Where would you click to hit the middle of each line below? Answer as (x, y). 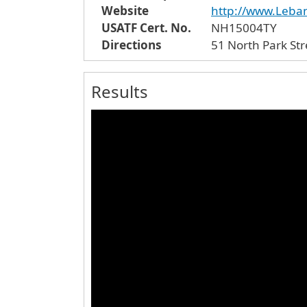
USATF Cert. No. (146, 28)
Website (125, 11)
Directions (132, 45)
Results (120, 91)
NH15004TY (244, 28)
